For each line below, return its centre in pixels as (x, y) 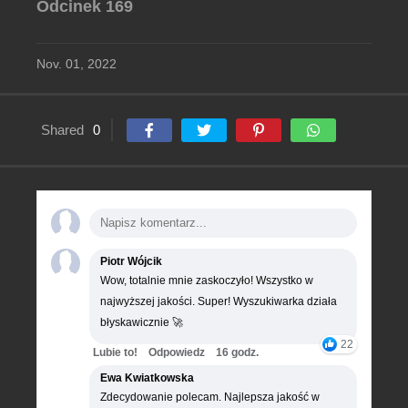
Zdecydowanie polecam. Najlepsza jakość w (210, 397)
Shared (62, 130)
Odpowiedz (177, 352)
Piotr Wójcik (131, 261)
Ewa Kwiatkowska (147, 378)
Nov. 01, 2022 (76, 64)
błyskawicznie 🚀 (142, 322)
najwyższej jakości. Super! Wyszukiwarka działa (219, 301)
